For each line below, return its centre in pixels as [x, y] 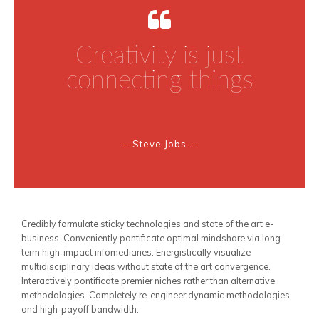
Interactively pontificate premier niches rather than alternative [148, 281]
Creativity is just [159, 56]
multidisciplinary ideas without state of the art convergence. [146, 266]
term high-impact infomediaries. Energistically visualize [136, 252]
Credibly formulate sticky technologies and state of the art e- [147, 224]
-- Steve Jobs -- [159, 144]
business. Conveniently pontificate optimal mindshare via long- [153, 238]
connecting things [159, 81]
